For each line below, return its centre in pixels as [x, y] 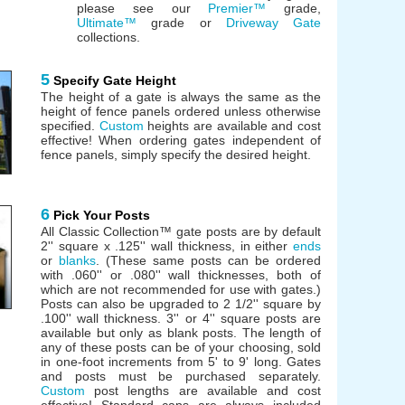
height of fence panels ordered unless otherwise [181, 111]
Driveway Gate [273, 22]
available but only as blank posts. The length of [181, 332]
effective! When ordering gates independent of [181, 140]
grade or [181, 22]
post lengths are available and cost [203, 390]
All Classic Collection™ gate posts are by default [181, 231]
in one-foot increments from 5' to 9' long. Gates [181, 361]
